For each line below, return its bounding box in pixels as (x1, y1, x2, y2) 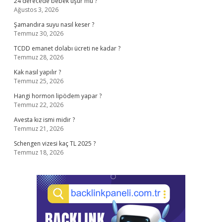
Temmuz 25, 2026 (14, 77, 63, 85)
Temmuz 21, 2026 (14, 124, 63, 133)
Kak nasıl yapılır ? (14, 68, 61, 76)
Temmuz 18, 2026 (14, 148, 63, 157)
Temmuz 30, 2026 (14, 29, 63, 38)
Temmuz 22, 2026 (14, 101, 63, 109)
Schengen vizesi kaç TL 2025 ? (14, 139, 96, 148)
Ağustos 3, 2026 (14, 5, 58, 14)
